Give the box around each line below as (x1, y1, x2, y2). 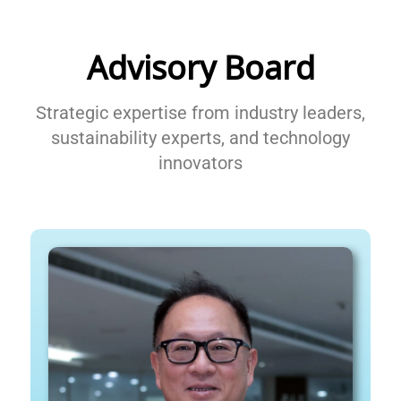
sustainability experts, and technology (51, 126, 350, 149)
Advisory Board (86, 45, 315, 90)
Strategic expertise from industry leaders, (36, 101, 365, 124)
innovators (158, 151, 243, 174)
